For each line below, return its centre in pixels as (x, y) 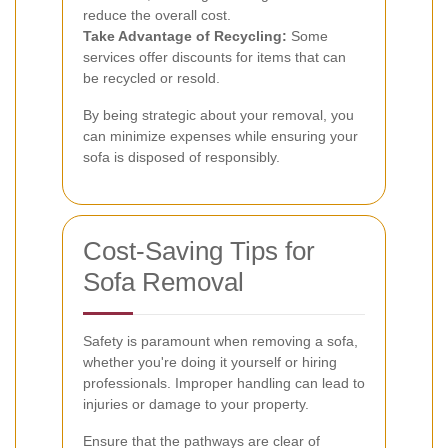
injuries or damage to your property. (196, 403)
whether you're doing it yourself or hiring (210, 361)
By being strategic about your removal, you (218, 114)
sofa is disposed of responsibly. (181, 156)
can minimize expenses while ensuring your (220, 135)
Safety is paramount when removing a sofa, (220, 340)
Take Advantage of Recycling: (185, 35)
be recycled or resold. (151, 77)
